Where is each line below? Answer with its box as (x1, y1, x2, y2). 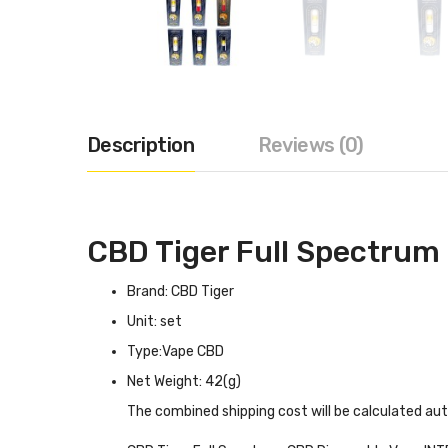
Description (87, 133, 195, 157)
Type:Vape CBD (127, 343, 224, 360)
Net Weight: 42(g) (127, 373, 241, 390)
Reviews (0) (257, 133, 364, 157)
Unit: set (127, 313, 182, 330)
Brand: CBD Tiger (127, 283, 234, 300)
